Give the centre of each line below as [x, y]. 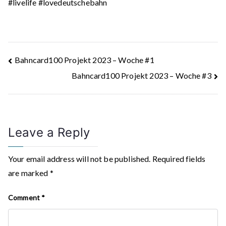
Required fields [179, 158]
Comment [25, 197]
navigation [48, 83]
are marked [29, 173]
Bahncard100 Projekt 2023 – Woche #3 [142, 75]
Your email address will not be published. [79, 158]
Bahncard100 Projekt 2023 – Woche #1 [84, 60]
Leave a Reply [49, 132]
